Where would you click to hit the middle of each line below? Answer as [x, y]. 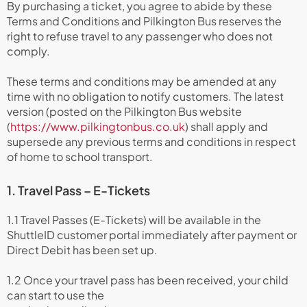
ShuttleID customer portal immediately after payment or [152, 235]
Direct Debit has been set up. [82, 250]
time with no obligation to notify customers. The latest [145, 96]
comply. [28, 51]
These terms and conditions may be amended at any [142, 81]
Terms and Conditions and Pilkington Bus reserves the [144, 21]
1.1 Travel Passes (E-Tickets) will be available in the [134, 220]
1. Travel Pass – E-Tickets [78, 190]
